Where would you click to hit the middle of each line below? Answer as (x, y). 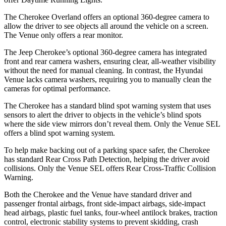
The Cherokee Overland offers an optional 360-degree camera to (107, 17)
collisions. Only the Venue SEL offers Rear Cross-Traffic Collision (110, 168)
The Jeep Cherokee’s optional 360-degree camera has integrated (105, 52)
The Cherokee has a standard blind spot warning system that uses (107, 105)
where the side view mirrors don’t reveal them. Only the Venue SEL (112, 124)
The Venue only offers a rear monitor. (64, 35)
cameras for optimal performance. (57, 88)
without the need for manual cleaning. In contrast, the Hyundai (103, 70)
